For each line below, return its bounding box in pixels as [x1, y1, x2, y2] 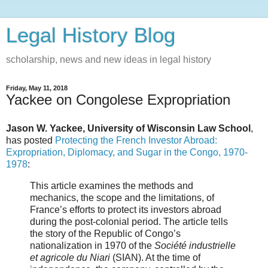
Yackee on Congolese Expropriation [6, 92, 230, 108]
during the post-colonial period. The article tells [30, 216, 228, 227]
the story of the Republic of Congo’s [30, 228, 181, 239]
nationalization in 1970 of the [30, 240, 154, 251]
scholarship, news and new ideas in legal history [6, 54, 211, 65]
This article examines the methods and [30, 180, 193, 191]
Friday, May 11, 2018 [6, 84, 68, 92]
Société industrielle [154, 240, 236, 251]
